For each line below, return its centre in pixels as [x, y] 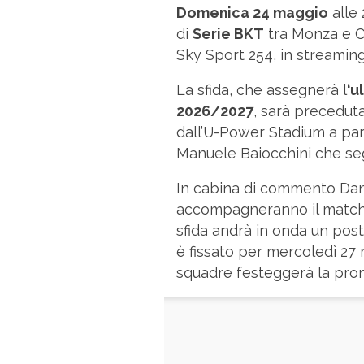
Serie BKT [228, 34]
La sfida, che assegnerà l [262, 90]
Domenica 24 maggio [252, 13]
